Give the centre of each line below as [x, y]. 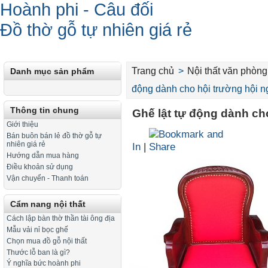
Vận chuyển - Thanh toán [48, 178]
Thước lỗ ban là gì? [38, 252]
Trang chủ [153, 71]
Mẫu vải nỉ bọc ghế [37, 230]
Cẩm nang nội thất [48, 204]
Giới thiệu [22, 125]
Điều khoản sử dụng [40, 167]
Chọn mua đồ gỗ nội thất [47, 241]
